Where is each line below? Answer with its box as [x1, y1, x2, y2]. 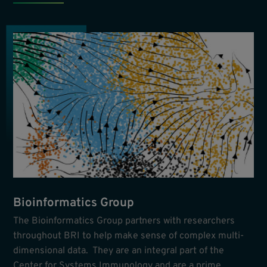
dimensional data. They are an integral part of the [13, 245, 225, 257]
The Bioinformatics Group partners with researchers [13, 215, 235, 228]
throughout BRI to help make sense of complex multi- [13, 230, 244, 243]
